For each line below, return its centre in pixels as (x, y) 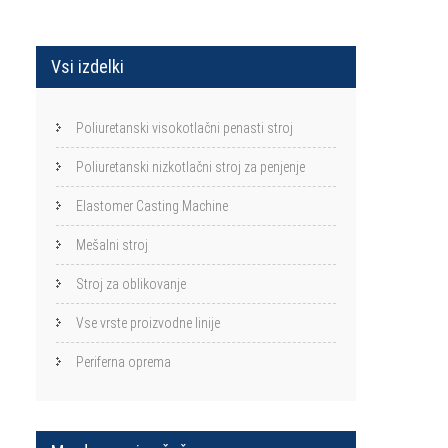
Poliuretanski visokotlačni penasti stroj (184, 128)
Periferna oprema (123, 362)
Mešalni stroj (112, 245)
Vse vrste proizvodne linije (148, 323)
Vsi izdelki (87, 66)
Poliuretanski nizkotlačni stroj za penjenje (190, 167)
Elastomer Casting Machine (152, 206)
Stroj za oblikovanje (131, 284)
